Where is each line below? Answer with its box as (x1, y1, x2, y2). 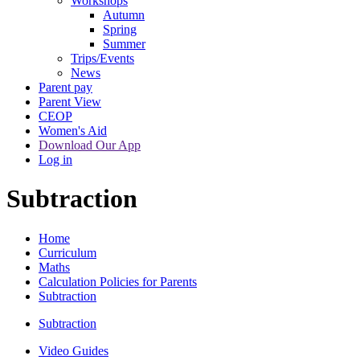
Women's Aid (39, 124, 107, 138)
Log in (39, 153, 72, 167)
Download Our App (39, 138, 141, 153)
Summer (103, 37, 145, 51)
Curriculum (39, 245, 96, 260)
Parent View (39, 95, 101, 109)
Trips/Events (71, 51, 134, 66)
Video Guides (39, 343, 108, 358)
